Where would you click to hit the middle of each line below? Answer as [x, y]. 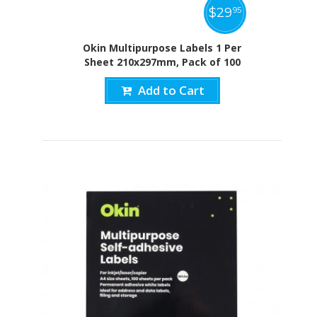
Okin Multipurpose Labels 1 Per [162, 47]
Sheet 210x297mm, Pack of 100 [162, 62]
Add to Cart [171, 90]
